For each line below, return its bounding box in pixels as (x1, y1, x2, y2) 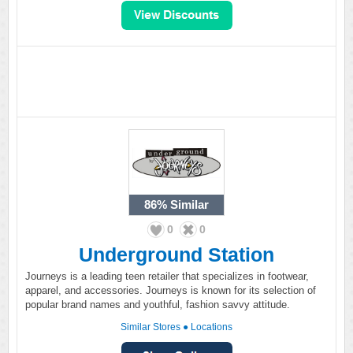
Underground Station (79, 243, 274, 266)
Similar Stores (121, 321, 180, 333)
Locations (191, 321, 232, 333)
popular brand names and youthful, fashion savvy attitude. (25, 299, 290, 310)
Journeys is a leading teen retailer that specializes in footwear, (25, 270, 309, 282)
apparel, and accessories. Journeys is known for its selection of (25, 284, 316, 296)
